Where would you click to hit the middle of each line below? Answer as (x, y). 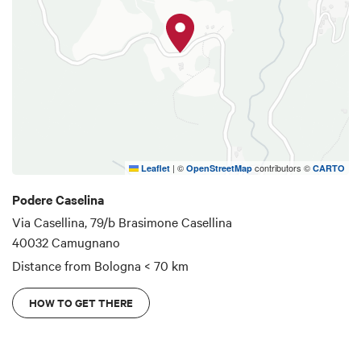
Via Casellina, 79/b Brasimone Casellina (122, 222)
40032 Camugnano (66, 242)
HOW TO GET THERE (81, 302)
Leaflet (154, 168)
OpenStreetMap (219, 168)
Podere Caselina (58, 199)
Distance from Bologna (77, 265)
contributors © (282, 167)
